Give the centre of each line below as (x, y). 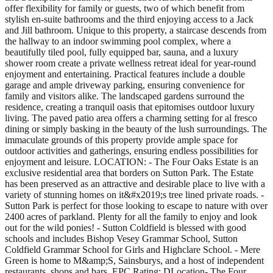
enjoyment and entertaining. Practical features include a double (125, 74)
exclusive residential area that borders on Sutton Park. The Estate (129, 172)
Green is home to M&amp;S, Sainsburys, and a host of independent (134, 260)
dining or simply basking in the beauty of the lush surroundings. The (136, 129)
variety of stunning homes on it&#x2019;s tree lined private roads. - (134, 194)
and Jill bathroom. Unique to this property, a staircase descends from (136, 30)
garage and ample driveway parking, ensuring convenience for (125, 85)
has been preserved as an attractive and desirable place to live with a (135, 183)
